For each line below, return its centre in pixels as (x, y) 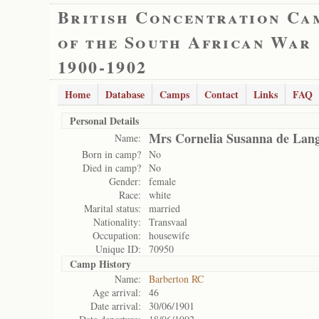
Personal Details (104, 121)
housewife (169, 235)
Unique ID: (118, 249)
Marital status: (113, 208)
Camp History (100, 264)
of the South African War (185, 42)
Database (125, 94)
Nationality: (117, 222)
